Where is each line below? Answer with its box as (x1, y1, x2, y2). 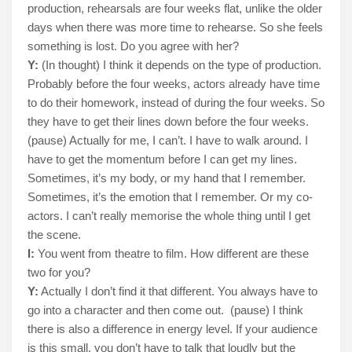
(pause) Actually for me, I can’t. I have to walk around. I (27, 134, 308, 148)
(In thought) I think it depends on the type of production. (42, 58, 321, 72)
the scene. (27, 228, 81, 242)
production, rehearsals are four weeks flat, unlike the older (27, 2, 322, 16)
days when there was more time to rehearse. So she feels (27, 20, 323, 35)
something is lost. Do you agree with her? (27, 39, 239, 53)
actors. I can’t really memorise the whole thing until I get (27, 209, 310, 223)
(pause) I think (230, 303, 303, 317)
